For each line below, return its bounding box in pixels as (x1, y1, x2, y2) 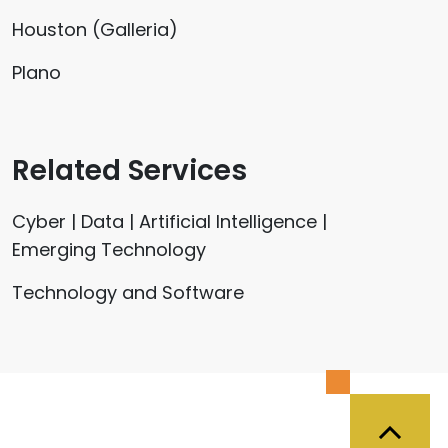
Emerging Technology (12, 236, 206, 262)
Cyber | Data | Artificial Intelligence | (12, 208, 327, 234)
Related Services (12, 150, 247, 190)
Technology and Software (12, 279, 244, 305)
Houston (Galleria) (12, 16, 178, 42)
